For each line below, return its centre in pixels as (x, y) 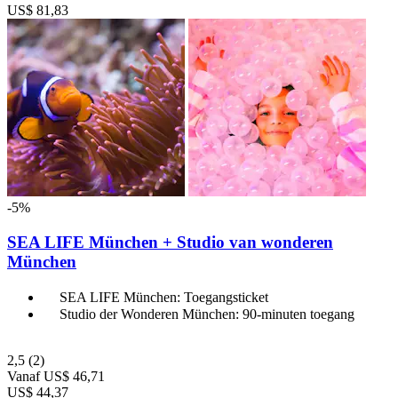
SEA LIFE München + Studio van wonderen (170, 242)
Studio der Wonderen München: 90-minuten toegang (207, 314)
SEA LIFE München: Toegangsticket (164, 297)
